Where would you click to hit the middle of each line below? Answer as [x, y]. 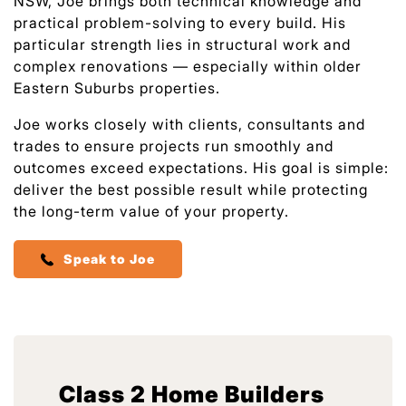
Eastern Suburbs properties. [117, 88]
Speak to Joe [109, 259]
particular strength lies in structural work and [182, 45]
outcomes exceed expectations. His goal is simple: [201, 168]
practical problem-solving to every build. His [180, 23]
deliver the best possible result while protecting [191, 190]
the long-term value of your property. [151, 212]
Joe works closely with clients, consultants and [189, 125]
